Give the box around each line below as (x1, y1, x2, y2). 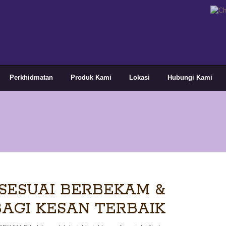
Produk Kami (71, 74, 111, 81)
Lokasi (129, 74, 150, 81)
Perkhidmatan (10, 74, 53, 81)
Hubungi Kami (167, 74, 212, 81)
